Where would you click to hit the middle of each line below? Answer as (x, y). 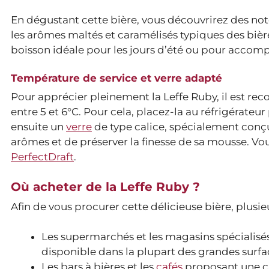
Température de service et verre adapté (116, 78)
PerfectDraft (42, 157)
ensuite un (38, 127)
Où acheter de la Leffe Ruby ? (105, 186)
